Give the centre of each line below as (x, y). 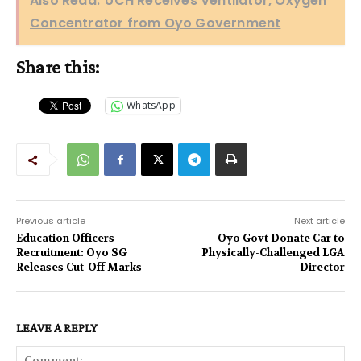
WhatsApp (151, 106)
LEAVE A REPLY (57, 327)
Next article (319, 220)
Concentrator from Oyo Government (156, 23)
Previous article (51, 220)
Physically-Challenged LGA (273, 252)
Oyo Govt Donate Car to (281, 238)
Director (322, 267)
